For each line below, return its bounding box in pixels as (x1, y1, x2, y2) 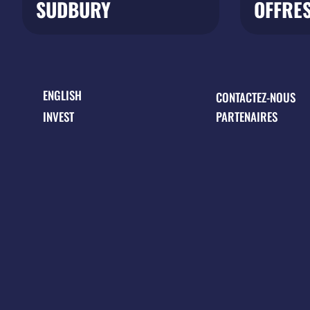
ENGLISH (43, 86, 82, 104)
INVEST (43, 108, 74, 125)
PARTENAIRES (216, 108, 277, 125)
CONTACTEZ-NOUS (216, 89, 295, 106)
